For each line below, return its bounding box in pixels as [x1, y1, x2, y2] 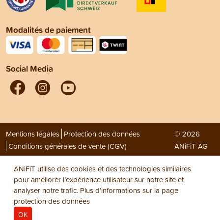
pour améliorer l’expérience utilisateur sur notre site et [14, 174, 184, 185]
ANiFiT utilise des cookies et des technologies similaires [14, 164, 191, 174]
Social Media [6, 62, 53, 75]
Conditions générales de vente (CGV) [8, 141, 127, 152]
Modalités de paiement [6, 24, 91, 36]
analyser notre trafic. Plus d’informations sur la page [14, 185, 178, 195]
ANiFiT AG [174, 141, 208, 152]
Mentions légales [6, 129, 59, 139]
